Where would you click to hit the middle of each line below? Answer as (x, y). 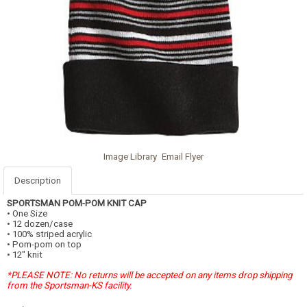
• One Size (27, 213)
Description (38, 180)
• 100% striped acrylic (49, 234)
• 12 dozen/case (40, 223)
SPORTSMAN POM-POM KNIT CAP (77, 203)
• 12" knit (25, 254)
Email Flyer (183, 156)
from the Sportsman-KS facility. (70, 285)
